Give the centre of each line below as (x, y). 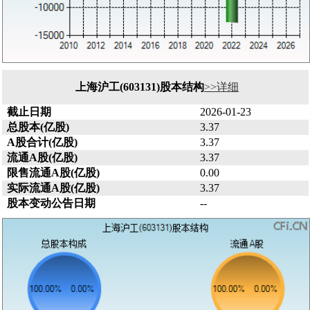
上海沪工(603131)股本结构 (140, 87)
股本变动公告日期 (51, 203)
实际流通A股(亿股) (53, 188)
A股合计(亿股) (42, 143)
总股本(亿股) (38, 127)
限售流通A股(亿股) (53, 173)
